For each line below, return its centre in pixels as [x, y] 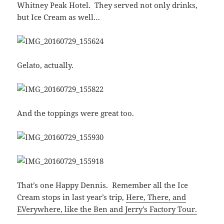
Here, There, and [156, 197]
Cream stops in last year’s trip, [72, 197]
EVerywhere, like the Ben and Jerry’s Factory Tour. [107, 209]
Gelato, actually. [45, 65]
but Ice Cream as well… [59, 17]
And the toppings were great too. [76, 113]
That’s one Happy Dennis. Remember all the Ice [103, 185]
